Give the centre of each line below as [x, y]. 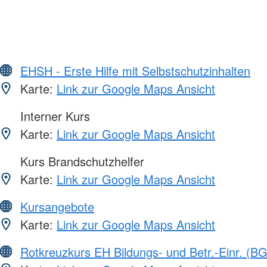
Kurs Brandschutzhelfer [80, 161]
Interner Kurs [53, 116]
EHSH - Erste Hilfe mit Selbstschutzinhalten [135, 70]
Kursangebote [57, 206]
